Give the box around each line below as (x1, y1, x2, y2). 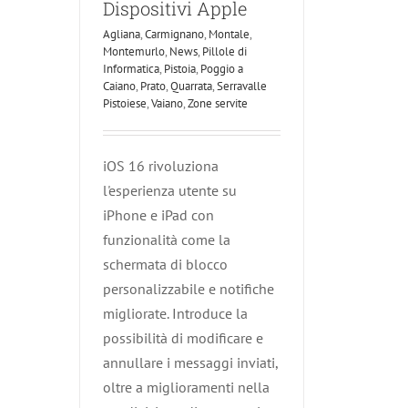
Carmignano (145, 26, 204, 43)
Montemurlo (103, 44, 165, 60)
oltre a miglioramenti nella (103, 378, 270, 397)
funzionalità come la (103, 230, 230, 250)
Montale (209, 26, 250, 43)
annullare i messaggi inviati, (103, 353, 278, 372)
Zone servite (188, 96, 248, 112)
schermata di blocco (103, 255, 228, 274)
